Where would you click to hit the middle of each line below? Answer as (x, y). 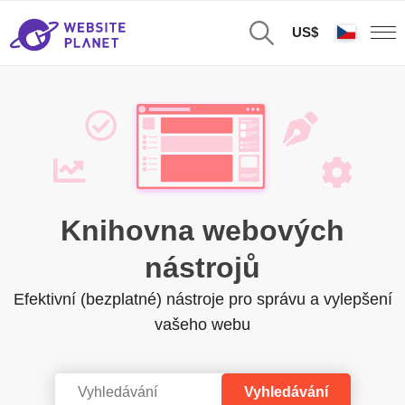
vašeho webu (202, 325)
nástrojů (202, 268)
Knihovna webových (202, 231)
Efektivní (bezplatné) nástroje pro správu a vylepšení (202, 299)
